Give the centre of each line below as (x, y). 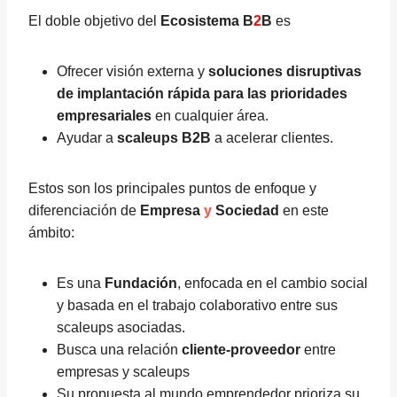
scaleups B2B (164, 138)
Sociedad (245, 210)
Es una (81, 283)
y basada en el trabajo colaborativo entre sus (197, 305)
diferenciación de (84, 210)
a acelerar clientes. (272, 138)
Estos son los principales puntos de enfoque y (172, 188)
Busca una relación (119, 350)
